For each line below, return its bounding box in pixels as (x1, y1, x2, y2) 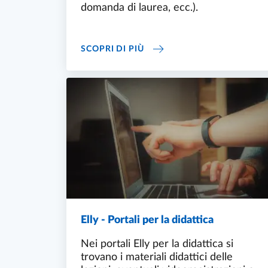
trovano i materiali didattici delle (81, 251, 233, 263)
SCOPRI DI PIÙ (81, 44, 144, 53)
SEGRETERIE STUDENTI (143, 42, 244, 51)
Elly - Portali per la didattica (81, 214, 214, 226)
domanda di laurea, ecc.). (81, 2, 198, 14)
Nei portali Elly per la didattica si (81, 238, 233, 249)
